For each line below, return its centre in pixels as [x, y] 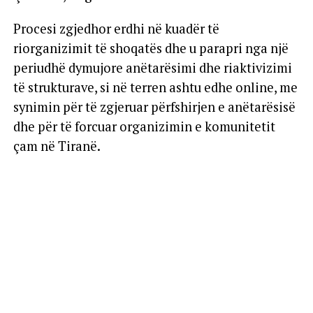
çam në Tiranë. [57, 146]
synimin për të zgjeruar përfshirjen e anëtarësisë [154, 107]
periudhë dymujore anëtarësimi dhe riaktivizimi [152, 68]
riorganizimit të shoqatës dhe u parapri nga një [151, 48]
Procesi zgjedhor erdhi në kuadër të [116, 29]
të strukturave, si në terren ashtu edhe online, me [155, 87]
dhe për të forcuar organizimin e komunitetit [144, 126]
